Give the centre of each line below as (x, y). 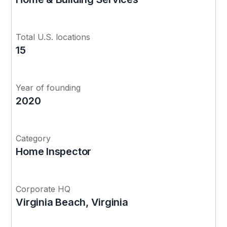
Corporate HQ (43, 189)
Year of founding (48, 87)
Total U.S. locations (53, 37)
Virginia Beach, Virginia (72, 202)
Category (33, 138)
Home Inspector (54, 151)
